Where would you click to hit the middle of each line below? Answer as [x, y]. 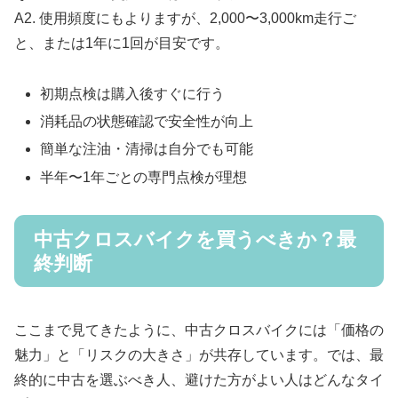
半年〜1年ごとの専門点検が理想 [144, 177]
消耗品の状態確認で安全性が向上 [147, 122]
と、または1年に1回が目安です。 [122, 44]
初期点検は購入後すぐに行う [133, 94]
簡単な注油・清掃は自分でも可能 [147, 149]
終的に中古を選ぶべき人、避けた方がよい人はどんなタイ [199, 380]
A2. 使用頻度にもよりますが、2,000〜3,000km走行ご [185, 19]
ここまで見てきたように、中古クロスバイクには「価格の [199, 330]
